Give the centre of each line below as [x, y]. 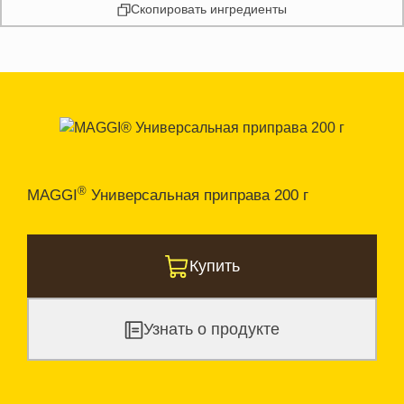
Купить [215, 266]
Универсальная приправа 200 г [197, 195]
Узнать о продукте [212, 329]
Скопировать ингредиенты [208, 9]
